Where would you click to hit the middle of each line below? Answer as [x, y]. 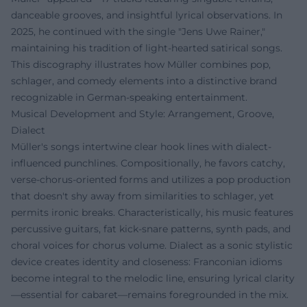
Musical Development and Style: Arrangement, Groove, [143, 114]
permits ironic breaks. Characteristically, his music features [152, 212]
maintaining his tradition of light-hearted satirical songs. [147, 48]
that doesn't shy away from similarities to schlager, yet [143, 196]
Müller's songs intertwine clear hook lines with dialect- [141, 147]
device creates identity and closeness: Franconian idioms [147, 262]
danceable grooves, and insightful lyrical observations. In [147, 15]
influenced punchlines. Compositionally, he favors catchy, [148, 163]
